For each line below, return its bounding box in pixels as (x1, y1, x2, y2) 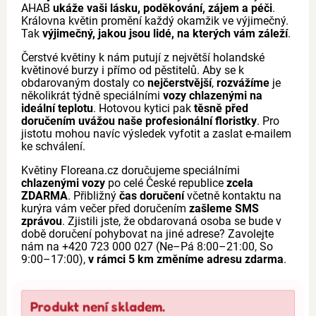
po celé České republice (105, 176, 226, 190)
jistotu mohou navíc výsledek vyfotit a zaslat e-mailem (21, 127, 291, 140)
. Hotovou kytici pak (93, 102, 194, 115)
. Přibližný (68, 189, 119, 202)
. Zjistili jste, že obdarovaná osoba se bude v (62, 214, 281, 228)
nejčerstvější (147, 76, 212, 90)
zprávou (21, 214, 62, 228)
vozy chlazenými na (163, 89, 262, 102)
